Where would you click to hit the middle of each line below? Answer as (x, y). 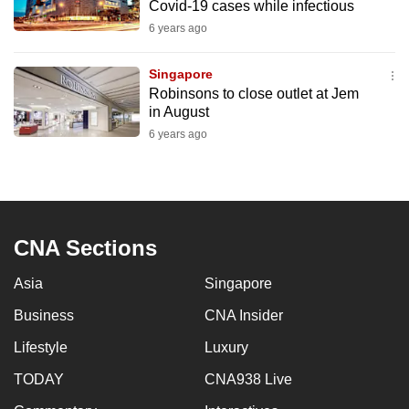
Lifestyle (41, 347)
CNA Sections (85, 248)
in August (178, 112)
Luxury (226, 347)
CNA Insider (244, 315)
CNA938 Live (248, 379)
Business (44, 315)
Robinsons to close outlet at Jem (253, 94)
